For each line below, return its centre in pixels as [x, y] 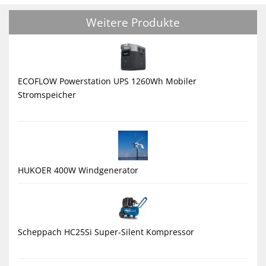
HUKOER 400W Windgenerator [78, 170]
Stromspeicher [47, 94]
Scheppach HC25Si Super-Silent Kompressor [106, 232]
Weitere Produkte [133, 22]
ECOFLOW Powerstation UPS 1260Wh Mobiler [107, 81]
